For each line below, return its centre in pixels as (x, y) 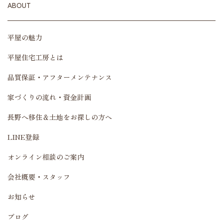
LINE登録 (23, 137)
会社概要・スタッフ (39, 177)
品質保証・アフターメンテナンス (60, 77)
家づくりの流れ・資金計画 (49, 97)
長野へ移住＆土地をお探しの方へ (60, 117)
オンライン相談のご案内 (46, 157)
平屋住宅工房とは (35, 57)
